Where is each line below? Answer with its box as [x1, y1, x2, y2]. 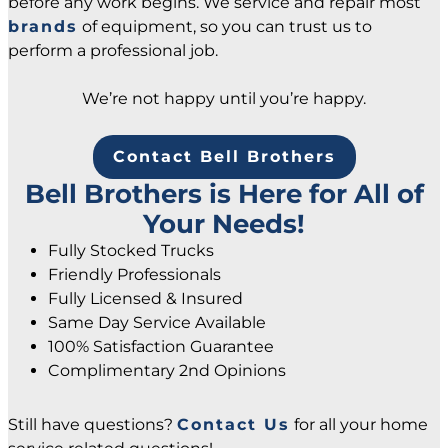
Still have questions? [8, 415, 177, 435]
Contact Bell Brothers [112, 147, 336, 167]
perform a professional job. [8, 41, 218, 61]
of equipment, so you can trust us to [78, 17, 372, 37]
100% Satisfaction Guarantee [48, 337, 274, 357]
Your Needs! [143, 208, 305, 240]
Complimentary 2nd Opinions [48, 361, 286, 381]
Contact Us [177, 415, 290, 435]
